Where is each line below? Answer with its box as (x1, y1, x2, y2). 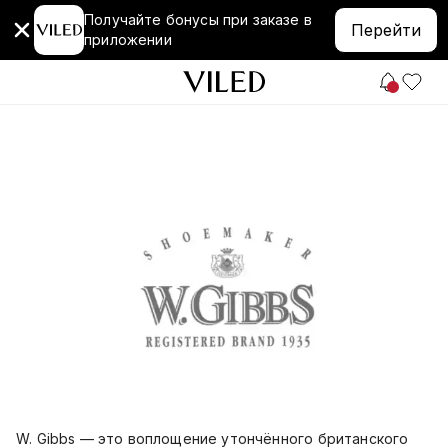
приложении (84, 31, 172, 48)
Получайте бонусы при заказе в (84, 11, 312, 28)
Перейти (351, 20, 421, 40)
